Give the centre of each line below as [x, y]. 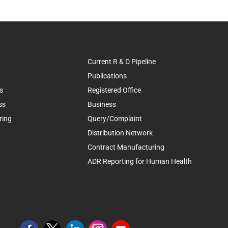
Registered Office [114, 90]
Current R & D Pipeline [122, 62]
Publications [107, 76]
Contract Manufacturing [126, 147]
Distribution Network [120, 133]
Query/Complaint [115, 119]
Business [102, 104]
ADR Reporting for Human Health [140, 161]
